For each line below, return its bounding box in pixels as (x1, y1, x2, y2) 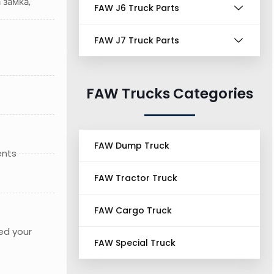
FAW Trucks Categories (86, 84, 253, 104)
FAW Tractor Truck (94, 172, 178, 185)
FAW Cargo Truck (94, 204, 172, 217)
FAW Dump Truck (94, 139, 170, 152)
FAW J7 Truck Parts (94, 34, 180, 47)
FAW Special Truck (94, 237, 176, 250)
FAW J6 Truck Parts (94, 2, 180, 15)
